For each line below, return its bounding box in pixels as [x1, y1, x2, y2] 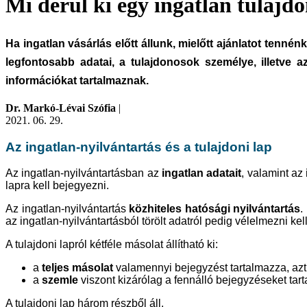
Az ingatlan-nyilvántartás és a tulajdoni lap [5, 139, 272, 154]
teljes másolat [42, 262, 113, 274]
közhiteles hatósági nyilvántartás [129, 203, 301, 215]
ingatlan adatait [161, 167, 242, 180]
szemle [42, 274, 78, 286]
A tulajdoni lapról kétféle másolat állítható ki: [5, 238, 218, 251]
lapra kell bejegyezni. [5, 180, 109, 192]
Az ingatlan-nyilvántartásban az [5, 167, 162, 180]
